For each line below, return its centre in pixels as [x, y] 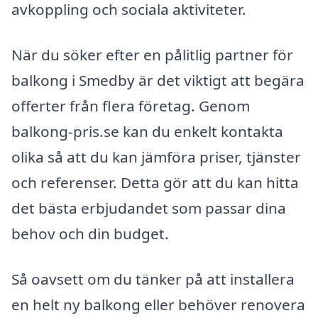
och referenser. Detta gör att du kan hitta [155, 182]
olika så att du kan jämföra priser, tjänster [156, 157]
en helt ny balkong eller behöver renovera [158, 304]
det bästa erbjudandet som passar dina [149, 208]
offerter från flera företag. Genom [131, 106]
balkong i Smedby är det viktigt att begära [158, 80]
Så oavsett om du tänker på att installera [153, 279]
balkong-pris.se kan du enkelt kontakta [147, 131]
